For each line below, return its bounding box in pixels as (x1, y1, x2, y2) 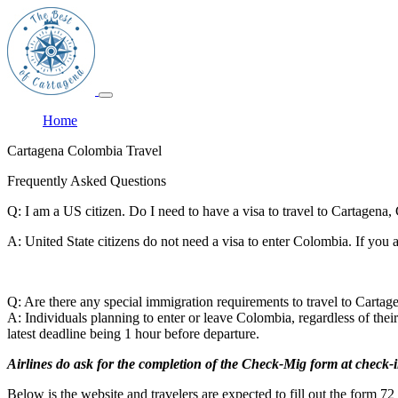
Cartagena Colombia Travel (7, 143, 162, 158)
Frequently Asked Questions (7, 173, 166, 188)
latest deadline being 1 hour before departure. (7, 326, 259, 341)
